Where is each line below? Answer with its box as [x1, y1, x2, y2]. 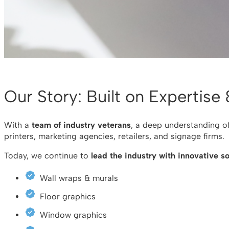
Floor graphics [40, 192, 96, 202]
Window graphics [40, 210, 107, 220]
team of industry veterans [32, 120, 131, 130]
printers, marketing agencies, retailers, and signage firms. [4, 131, 224, 141]
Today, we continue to [4, 150, 91, 161]
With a [4, 120, 32, 130]
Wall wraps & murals [40, 173, 118, 184]
